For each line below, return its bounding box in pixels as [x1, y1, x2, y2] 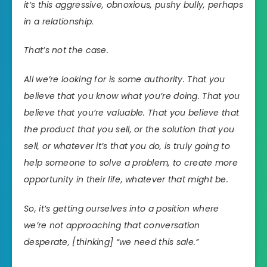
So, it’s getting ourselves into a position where [24, 202, 219, 215]
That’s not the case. [24, 44, 108, 57]
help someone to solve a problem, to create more [24, 157, 238, 169]
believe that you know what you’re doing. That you [24, 90, 240, 103]
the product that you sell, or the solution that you [24, 123, 235, 136]
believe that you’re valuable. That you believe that [24, 107, 240, 119]
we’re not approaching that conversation [24, 219, 200, 231]
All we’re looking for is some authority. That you [24, 73, 225, 86]
